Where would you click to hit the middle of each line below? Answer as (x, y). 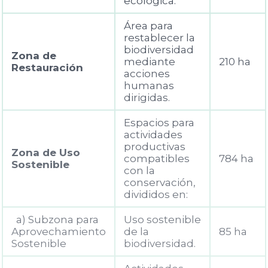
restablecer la (159, 38)
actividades (153, 135)
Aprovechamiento (59, 232)
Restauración (47, 68)
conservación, (160, 182)
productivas (155, 147)
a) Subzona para (55, 220)
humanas (149, 86)
